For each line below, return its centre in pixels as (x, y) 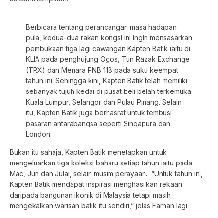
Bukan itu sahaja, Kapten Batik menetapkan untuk (88, 152)
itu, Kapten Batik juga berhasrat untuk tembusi (99, 113)
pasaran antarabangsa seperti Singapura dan (98, 124)
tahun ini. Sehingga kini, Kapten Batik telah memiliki (106, 81)
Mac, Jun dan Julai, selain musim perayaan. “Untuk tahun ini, (106, 173)
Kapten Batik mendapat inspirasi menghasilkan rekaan (96, 184)
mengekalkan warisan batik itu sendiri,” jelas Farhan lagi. (99, 205)
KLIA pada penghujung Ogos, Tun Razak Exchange (108, 59)
